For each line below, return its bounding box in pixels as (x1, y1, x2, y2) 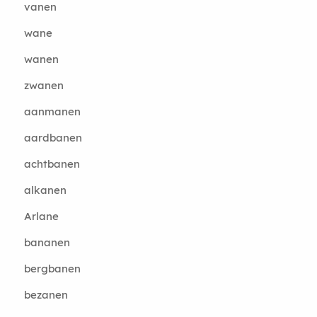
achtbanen (23, 157, 80, 171)
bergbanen (23, 262, 81, 275)
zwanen (23, 79, 64, 92)
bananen (23, 236, 70, 249)
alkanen (23, 183, 67, 197)
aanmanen (23, 105, 81, 118)
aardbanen (23, 131, 82, 144)
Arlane (23, 209, 59, 223)
